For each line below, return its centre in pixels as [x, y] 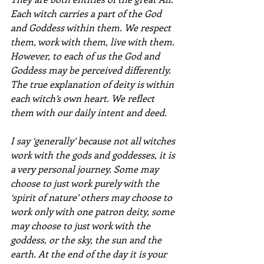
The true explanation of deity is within [93, 84]
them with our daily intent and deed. [89, 113]
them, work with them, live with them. [94, 42]
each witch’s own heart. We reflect [84, 98]
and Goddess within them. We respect [92, 28]
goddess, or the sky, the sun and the [87, 240]
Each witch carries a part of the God [87, 14]
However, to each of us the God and [86, 56]
